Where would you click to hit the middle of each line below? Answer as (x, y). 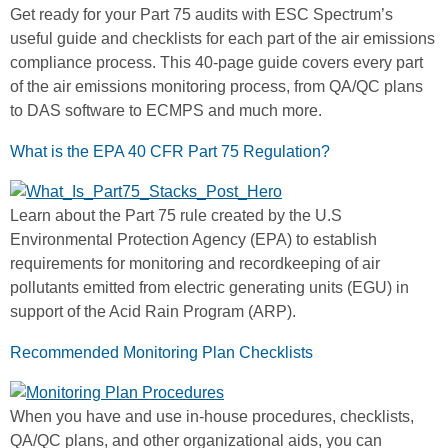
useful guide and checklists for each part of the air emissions (222, 38)
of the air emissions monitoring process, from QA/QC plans (216, 86)
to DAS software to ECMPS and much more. (166, 110)
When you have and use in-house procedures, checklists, (212, 416)
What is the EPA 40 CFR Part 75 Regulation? (170, 151)
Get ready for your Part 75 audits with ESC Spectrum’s (201, 14)
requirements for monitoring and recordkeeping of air (195, 263)
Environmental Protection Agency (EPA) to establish (193, 239)
